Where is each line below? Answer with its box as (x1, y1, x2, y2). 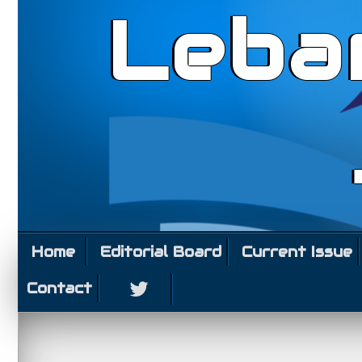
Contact (27, 279, 92, 297)
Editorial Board (100, 242, 221, 261)
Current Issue (242, 242, 352, 261)
